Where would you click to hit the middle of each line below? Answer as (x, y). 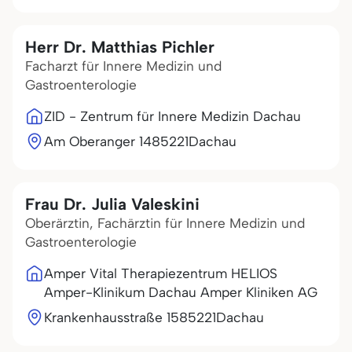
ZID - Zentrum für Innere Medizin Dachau (172, 116)
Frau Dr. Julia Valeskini (112, 204)
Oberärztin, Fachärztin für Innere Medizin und (165, 223)
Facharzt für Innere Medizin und (123, 66)
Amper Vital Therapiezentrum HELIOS (161, 273)
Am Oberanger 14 (98, 141)
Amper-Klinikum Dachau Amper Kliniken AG (181, 292)
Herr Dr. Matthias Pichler (120, 47)
